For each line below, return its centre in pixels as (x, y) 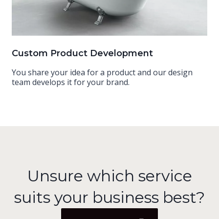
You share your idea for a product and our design (102, 72)
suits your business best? (109, 197)
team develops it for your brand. (71, 82)
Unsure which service (109, 175)
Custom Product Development (82, 53)
